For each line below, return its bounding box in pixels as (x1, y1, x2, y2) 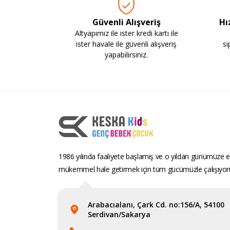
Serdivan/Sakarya (88, 209, 150, 220)
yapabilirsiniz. (105, 50, 148, 60)
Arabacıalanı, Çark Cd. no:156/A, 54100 (88, 200, 224, 210)
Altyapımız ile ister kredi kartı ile (74, 28, 178, 39)
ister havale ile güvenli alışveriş (76, 39, 177, 49)
